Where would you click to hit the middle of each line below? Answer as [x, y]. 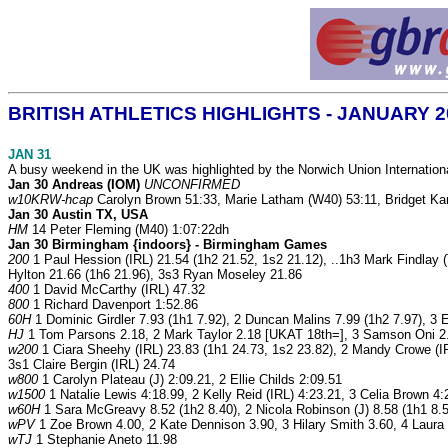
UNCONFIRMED [192, 185]
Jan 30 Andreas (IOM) [74, 185]
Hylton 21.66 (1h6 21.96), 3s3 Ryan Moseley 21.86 [155, 275]
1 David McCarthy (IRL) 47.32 [117, 290]
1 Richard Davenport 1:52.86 [113, 305]
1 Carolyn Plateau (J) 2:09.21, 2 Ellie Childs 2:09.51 [190, 380]
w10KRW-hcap [50, 200]
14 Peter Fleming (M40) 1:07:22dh [128, 230]
